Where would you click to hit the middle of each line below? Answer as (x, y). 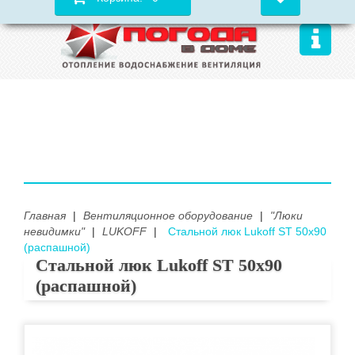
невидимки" (54, 231)
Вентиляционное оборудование (168, 216)
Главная (45, 216)
